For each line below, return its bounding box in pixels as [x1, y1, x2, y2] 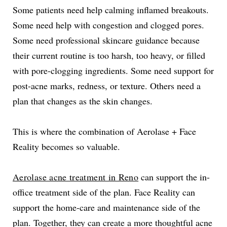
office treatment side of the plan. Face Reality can [13, 186, 195, 198]
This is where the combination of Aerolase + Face [13, 125, 196, 137]
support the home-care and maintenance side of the [13, 201, 200, 213]
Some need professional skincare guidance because [13, 34, 200, 46]
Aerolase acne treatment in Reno [13, 171, 139, 183]
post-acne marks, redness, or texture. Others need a [13, 80, 201, 92]
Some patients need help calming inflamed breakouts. [13, 4, 209, 16]
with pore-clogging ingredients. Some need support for [13, 64, 214, 77]
